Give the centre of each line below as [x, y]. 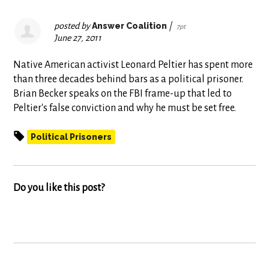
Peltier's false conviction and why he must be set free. [125, 108]
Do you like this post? [59, 188]
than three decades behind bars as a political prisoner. [128, 79]
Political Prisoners [71, 137]
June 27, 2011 [78, 38]
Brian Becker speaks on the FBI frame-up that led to [123, 94]
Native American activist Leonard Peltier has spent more [133, 65]
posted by [73, 26]
